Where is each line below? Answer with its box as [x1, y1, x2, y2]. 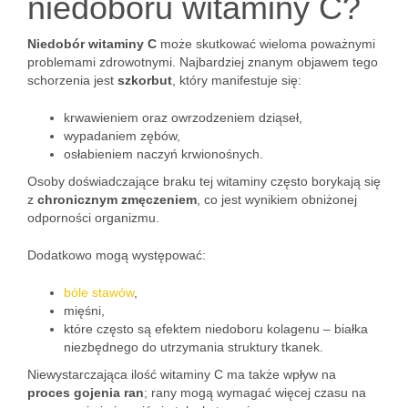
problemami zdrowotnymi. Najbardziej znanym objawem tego [27, 55, 378, 69]
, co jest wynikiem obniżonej [197, 192, 357, 207]
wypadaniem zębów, [64, 128, 180, 143]
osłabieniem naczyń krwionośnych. [64, 147, 263, 161]
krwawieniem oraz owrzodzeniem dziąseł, [64, 110, 302, 125]
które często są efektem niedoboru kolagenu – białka [64, 321, 368, 336]
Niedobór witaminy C [27, 36, 157, 51]
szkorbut [117, 73, 172, 87]
